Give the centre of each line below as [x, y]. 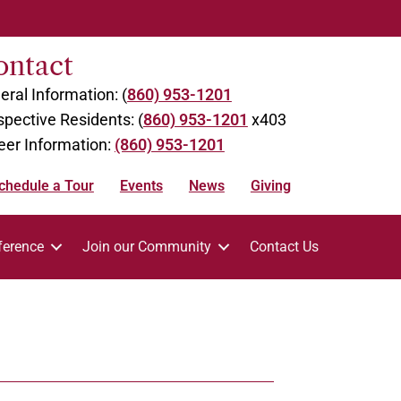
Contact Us [285, 247]
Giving [270, 186]
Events [141, 186]
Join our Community [147, 247]
